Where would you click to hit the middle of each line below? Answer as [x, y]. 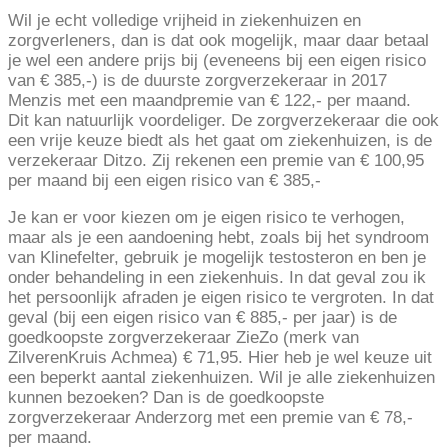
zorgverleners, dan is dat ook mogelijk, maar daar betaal [218, 41]
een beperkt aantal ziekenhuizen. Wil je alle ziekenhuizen [221, 378]
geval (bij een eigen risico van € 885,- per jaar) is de [202, 318]
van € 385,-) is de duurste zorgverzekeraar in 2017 [197, 81]
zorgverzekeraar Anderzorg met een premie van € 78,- [210, 418]
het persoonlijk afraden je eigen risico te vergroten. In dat [221, 298]
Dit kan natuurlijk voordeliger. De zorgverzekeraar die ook [223, 121]
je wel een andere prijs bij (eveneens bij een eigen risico [217, 61]
